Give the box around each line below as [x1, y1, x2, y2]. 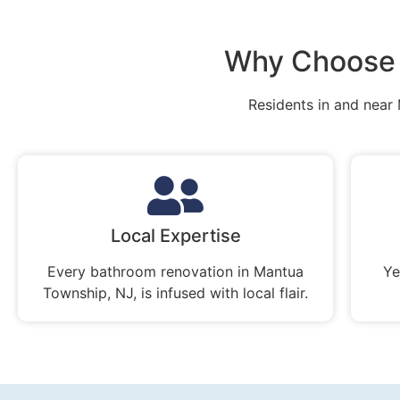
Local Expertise [110, 224, 241, 246]
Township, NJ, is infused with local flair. [43, 283, 309, 302]
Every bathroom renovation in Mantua [47, 262, 304, 280]
